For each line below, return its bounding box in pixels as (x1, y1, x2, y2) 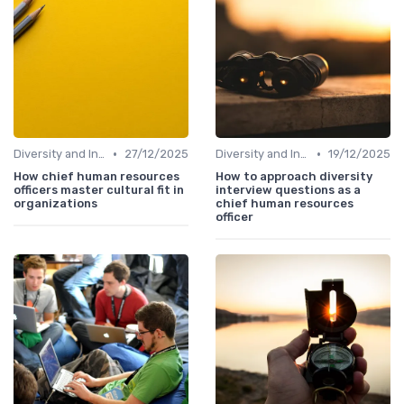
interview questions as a (216, 183, 361, 197)
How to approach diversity (216, 170, 372, 184)
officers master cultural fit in (14, 183, 184, 197)
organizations (14, 197, 97, 211)
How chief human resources (14, 170, 179, 184)
